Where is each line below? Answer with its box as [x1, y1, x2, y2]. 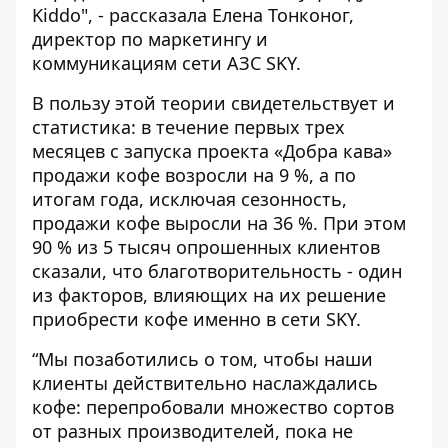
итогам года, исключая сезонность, [32, 187, 347, 211]
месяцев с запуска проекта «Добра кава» [32, 139, 392, 163]
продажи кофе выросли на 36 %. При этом [32, 211, 406, 235]
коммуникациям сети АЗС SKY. [32, 51, 301, 75]
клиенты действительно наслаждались [32, 371, 378, 395]
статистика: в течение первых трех [32, 115, 345, 139]
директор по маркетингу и [32, 27, 268, 51]
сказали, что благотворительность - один [32, 259, 402, 283]
